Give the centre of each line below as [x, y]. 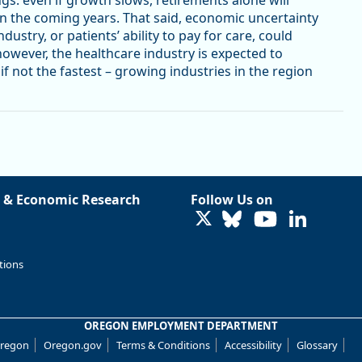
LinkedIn [326, 216]
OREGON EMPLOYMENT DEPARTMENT [181, 325]
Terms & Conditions [163, 345]
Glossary [317, 345]
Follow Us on [232, 199]
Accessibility [253, 345]
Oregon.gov [73, 345]
